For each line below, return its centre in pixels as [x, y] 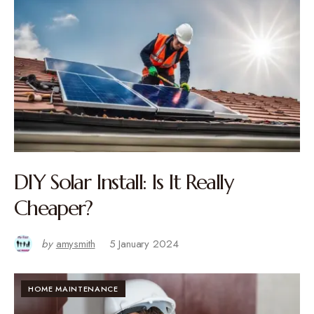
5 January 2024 [144, 244]
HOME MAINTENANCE [73, 288]
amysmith [75, 244]
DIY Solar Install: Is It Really [123, 182]
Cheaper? [53, 207]
